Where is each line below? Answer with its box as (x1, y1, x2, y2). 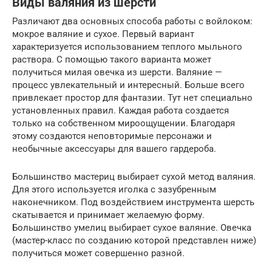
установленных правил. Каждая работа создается (12, 104, 229, 116)
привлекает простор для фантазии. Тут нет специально (12, 92, 253, 103)
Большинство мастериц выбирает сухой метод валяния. (12, 171, 256, 182)
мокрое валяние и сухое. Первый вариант (12, 28, 194, 39)
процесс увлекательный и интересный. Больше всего (12, 79, 245, 90)
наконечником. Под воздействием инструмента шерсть (12, 196, 254, 208)
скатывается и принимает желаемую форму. (12, 209, 205, 220)
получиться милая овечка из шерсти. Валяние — (12, 66, 222, 78)
